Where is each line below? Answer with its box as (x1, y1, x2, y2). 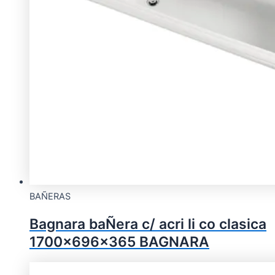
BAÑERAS (29, 190, 71, 202)
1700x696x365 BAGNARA (29, 233, 209, 250)
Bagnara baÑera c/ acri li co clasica (29, 215, 266, 233)
